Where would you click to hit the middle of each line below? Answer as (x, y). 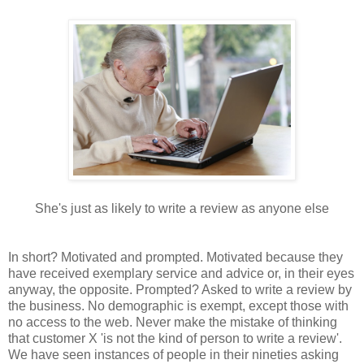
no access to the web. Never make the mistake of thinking (173, 323)
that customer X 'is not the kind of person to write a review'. (175, 339)
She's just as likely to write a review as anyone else (182, 209)
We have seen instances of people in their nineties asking (173, 355)
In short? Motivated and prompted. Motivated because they (175, 258)
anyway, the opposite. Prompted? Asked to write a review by (180, 290)
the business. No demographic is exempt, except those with (178, 306)
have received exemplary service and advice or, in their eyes (181, 274)
